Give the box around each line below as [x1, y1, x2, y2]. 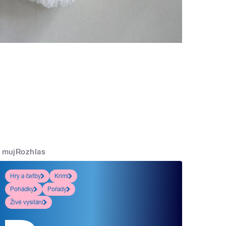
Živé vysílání [10, 198, 44, 206]
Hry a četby [10, 172, 41, 180]
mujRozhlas [2, 147, 46, 157]
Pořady [47, 185, 67, 193]
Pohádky [10, 185, 34, 193]
